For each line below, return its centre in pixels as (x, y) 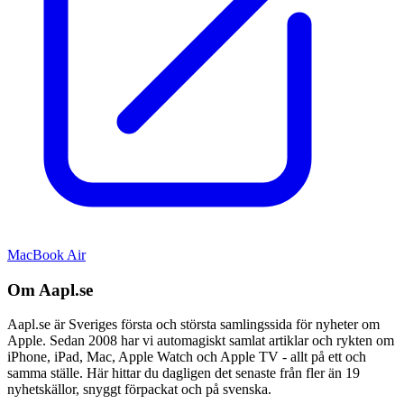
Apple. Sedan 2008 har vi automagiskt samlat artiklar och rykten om (201, 341)
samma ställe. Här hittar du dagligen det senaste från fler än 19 (184, 373)
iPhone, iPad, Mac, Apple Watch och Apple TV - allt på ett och (187, 357)
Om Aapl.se (50, 289)
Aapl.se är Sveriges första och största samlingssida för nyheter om (193, 325)
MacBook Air (46, 254)
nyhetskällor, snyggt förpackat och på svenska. (139, 390)
